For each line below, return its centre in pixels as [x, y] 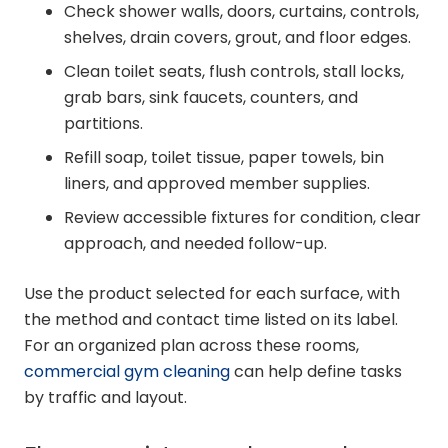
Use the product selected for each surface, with [212, 294]
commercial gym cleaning [127, 372]
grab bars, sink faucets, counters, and [211, 98]
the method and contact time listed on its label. [211, 320]
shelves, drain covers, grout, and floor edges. [237, 38]
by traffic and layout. [105, 398]
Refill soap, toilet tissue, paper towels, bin [224, 158]
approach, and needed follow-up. [195, 244]
